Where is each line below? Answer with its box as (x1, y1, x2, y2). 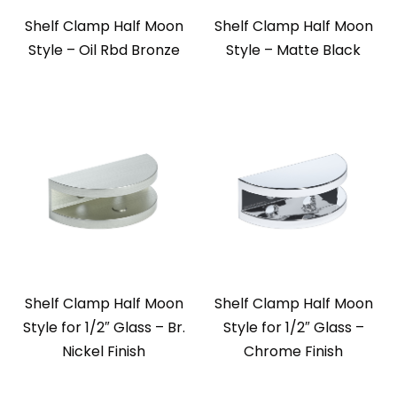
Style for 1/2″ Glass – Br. (22, 317, 185, 339)
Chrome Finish (244, 341, 343, 362)
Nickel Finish (62, 341, 145, 362)
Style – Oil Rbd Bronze (27, 40, 180, 61)
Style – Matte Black (226, 40, 361, 61)
